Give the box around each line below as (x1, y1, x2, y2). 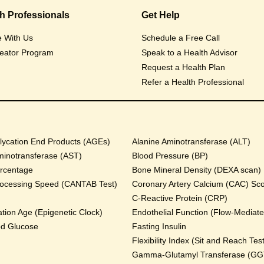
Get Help (141, 10, 180, 20)
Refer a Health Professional (141, 77, 244, 87)
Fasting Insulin (132, 222, 186, 231)
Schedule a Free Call (141, 33, 220, 42)
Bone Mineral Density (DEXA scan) (132, 165, 261, 174)
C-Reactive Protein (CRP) (132, 193, 227, 203)
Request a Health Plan (141, 62, 225, 72)
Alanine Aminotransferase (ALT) (132, 137, 250, 146)
